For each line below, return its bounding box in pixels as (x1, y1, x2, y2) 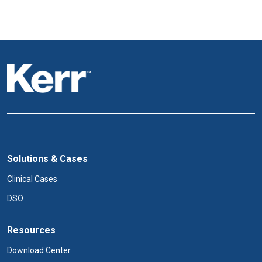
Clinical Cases (7, 174, 57, 184)
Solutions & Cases (7, 153, 88, 164)
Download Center (7, 246, 71, 255)
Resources (7, 225, 56, 236)
